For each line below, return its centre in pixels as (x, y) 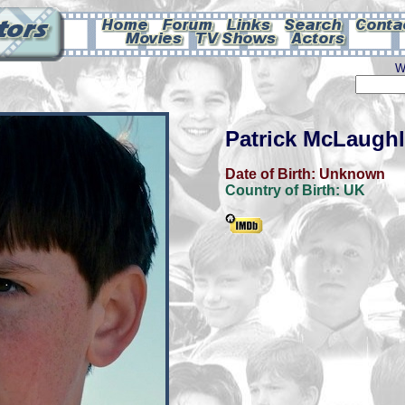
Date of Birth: (272, 174)
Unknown (352, 174)
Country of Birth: (284, 190)
